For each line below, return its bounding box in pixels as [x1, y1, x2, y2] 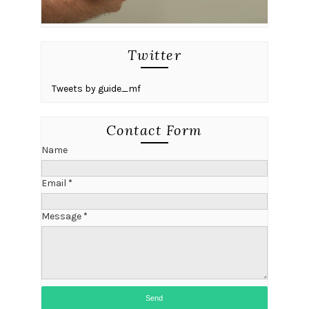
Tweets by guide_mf [51, 82, 141, 94]
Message [41, 210, 83, 222]
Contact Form [106, 121, 203, 139]
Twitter [127, 46, 182, 63]
